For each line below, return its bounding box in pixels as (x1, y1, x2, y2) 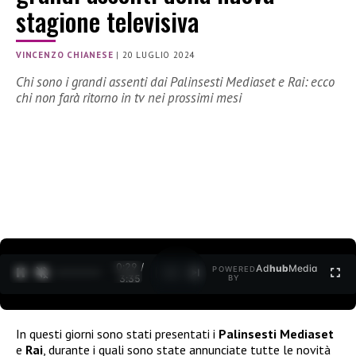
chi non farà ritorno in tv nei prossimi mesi (16, 89, 242, 107)
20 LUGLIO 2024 (122, 49, 195, 61)
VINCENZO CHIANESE (16, 49, 114, 61)
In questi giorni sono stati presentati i (16, 325, 219, 342)
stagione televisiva (16, 2, 199, 41)
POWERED (212, 265, 257, 274)
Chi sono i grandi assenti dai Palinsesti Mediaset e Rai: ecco (16, 73, 335, 91)
